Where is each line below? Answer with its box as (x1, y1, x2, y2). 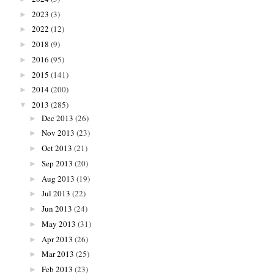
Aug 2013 (41, 172, 75, 184)
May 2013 (41, 218, 76, 229)
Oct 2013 (41, 143, 72, 154)
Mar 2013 (41, 248, 74, 260)
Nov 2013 (41, 127, 75, 139)
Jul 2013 (41, 188, 70, 199)
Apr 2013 (41, 233, 73, 245)
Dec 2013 (41, 112, 73, 124)
